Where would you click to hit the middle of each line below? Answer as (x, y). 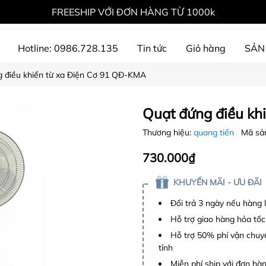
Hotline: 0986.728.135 (68, 48)
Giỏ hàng (206, 48)
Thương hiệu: (168, 132)
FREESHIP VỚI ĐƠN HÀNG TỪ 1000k (133, 12)
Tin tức (152, 48)
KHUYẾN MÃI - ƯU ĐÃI (218, 182)
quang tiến (215, 132)
